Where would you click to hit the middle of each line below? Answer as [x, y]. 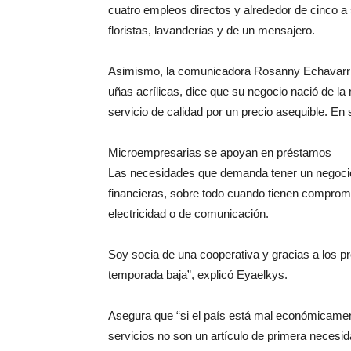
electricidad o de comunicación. [188, 214]
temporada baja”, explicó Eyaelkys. [198, 275]
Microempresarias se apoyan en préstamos [220, 153]
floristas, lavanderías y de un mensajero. [212, 31]
